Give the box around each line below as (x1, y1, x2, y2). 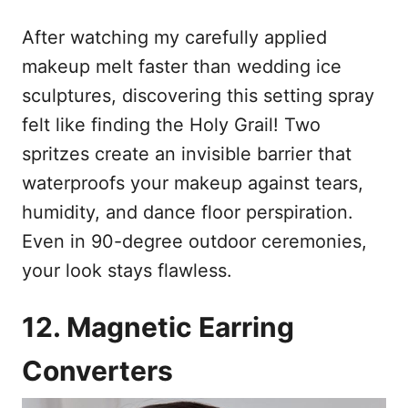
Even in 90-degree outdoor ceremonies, (22, 229, 367, 252)
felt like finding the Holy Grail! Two (22, 113, 321, 136)
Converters (22, 353, 173, 387)
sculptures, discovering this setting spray (22, 84, 374, 107)
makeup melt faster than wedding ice (22, 55, 342, 77)
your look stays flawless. (22, 259, 232, 281)
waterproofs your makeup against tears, (22, 171, 363, 194)
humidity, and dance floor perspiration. (22, 200, 353, 223)
